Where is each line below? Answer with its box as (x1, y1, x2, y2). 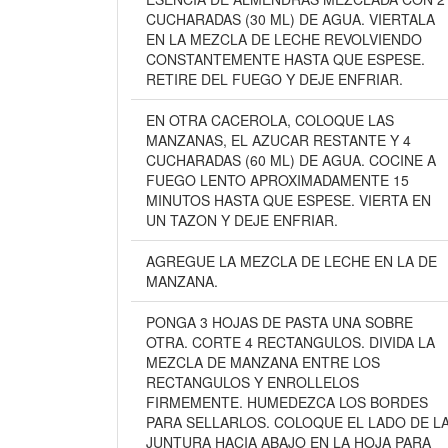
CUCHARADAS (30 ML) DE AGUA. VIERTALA (145, 9, 435, 29)
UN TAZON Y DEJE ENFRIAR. (145, 210, 338, 230)
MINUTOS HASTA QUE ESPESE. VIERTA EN (145, 190, 431, 210)
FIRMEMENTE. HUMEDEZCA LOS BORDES (145, 392, 428, 412)
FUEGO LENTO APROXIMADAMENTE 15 (145, 170, 409, 190)
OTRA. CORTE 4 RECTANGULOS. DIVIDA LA (145, 332, 435, 352)
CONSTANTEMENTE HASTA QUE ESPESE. (145, 49, 425, 69)
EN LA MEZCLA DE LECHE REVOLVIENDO (145, 29, 422, 49)
